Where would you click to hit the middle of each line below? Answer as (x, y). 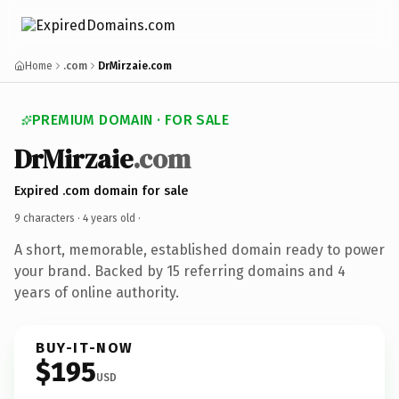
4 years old (109, 218)
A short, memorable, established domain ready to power (199, 249)
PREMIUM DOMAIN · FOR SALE (130, 120)
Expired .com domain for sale (101, 191)
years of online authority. (97, 292)
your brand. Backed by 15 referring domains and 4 (180, 271)
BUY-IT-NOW (85, 347)
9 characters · (49, 218)
